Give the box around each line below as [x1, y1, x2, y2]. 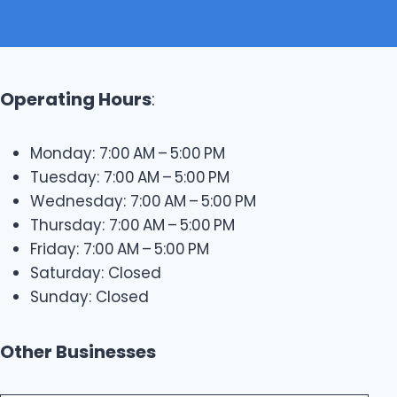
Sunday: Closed [30, 285, 150, 307]
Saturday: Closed [30, 261, 162, 284]
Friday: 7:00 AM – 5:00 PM [30, 237, 210, 260]
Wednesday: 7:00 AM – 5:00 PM [30, 190, 257, 212]
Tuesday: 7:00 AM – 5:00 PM [30, 166, 230, 188]
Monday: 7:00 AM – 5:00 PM [30, 142, 226, 164]
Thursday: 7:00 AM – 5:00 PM [30, 214, 236, 236]
